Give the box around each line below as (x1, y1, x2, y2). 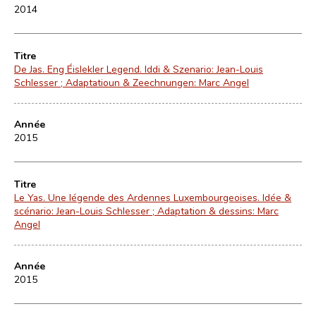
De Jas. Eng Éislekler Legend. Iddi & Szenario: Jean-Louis (14, 62, 263, 75)
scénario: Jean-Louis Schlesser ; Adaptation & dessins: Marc (14, 204, 279, 217)
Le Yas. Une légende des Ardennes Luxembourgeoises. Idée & (14, 190, 291, 204)
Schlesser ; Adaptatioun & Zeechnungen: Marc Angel (14, 75, 249, 89)
